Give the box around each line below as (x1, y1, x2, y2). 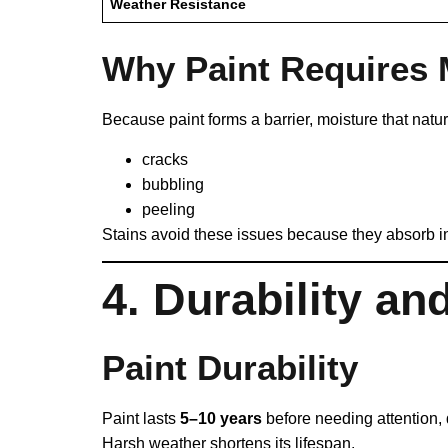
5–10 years (180, 410, 262, 428)
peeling (142, 200, 195, 218)
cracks (142, 150, 188, 168)
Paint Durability (102, 348, 358, 388)
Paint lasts (102, 410, 180, 428)
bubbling (142, 175, 204, 193)
